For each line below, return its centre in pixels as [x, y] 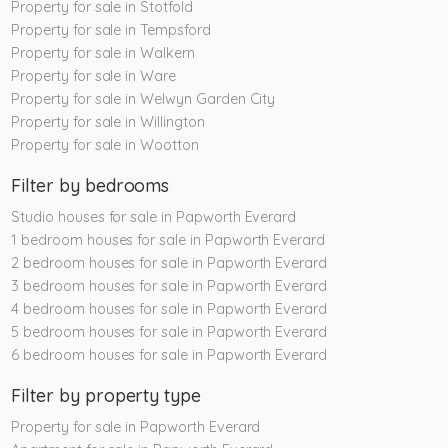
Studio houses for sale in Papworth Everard [154, 216]
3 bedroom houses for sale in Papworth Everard [169, 285]
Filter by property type [106, 395]
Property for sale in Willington [108, 121]
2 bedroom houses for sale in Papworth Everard [169, 262]
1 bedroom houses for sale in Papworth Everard [168, 239]
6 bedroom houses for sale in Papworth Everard [169, 354]
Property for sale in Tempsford [111, 29]
